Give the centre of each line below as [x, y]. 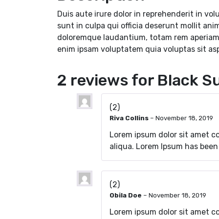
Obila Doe [126, 196]
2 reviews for [107, 80]
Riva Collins [130, 118]
